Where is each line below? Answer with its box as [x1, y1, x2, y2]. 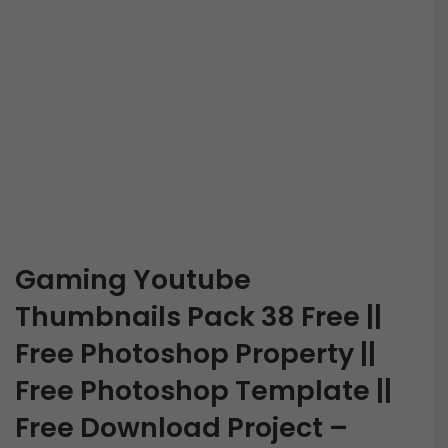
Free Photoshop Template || [15, 371, 392, 409]
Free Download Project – [15, 408, 348, 446]
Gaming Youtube [15, 260, 251, 298]
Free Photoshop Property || [15, 334, 376, 372]
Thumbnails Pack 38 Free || [15, 297, 382, 335]
